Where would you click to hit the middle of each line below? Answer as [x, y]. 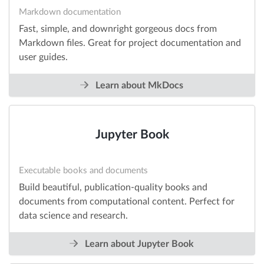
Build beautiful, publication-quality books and [113, 188]
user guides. [43, 57]
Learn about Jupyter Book [138, 244]
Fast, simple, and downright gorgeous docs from [118, 29]
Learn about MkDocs [138, 86]
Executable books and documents [83, 171]
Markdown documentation [70, 12]
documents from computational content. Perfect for [127, 202]
